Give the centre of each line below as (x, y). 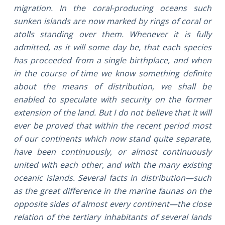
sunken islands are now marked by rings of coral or (113, 21)
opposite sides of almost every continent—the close (113, 204)
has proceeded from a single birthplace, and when (113, 60)
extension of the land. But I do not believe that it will (113, 112)
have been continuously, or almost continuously (113, 151)
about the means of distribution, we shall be (113, 86)
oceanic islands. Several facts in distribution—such (113, 178)
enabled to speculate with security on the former (113, 99)
